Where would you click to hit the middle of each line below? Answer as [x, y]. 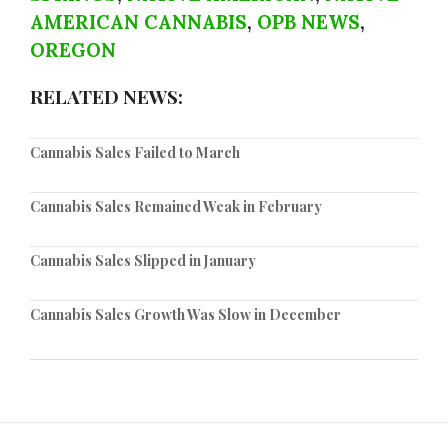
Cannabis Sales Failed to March [135, 152]
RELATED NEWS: [106, 95]
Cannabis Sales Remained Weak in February [176, 206]
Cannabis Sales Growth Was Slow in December [185, 314]
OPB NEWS [308, 21]
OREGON [73, 49]
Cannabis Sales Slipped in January [143, 260]
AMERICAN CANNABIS [138, 21]
